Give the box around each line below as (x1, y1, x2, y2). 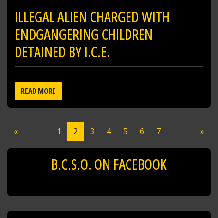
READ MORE (21, 85, 56, 96)
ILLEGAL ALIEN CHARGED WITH (15, 6, 170, 27)
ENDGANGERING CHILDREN (15, 24, 153, 44)
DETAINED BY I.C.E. (15, 41, 110, 62)
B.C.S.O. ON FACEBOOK (51, 154, 167, 174)
